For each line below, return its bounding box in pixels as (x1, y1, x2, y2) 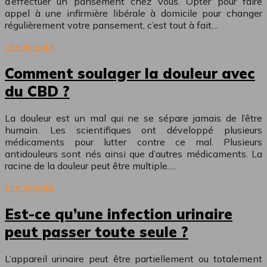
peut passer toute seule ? (5, 222, 188, 241)
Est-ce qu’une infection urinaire (5, 204, 232, 223)
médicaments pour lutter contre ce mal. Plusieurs (5, 136, 262, 148)
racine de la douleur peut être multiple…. (5, 160, 176, 172)
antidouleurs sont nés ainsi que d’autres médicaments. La (5, 148, 262, 160)
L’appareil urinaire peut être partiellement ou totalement (5, 252, 262, 265)
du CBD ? (5, 82, 70, 101)
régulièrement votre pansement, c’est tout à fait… (5, 19, 218, 32)
